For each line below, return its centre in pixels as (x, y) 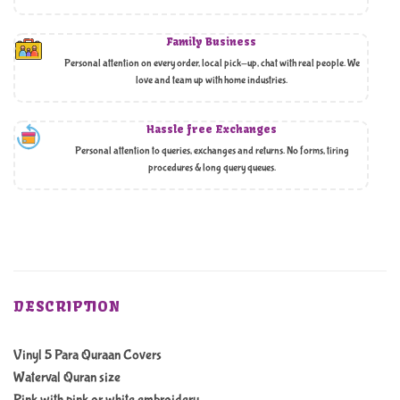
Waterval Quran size (67, 377)
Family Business (212, 41)
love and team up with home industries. (212, 80)
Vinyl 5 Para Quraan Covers (87, 354)
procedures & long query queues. (212, 167)
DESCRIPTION (67, 306)
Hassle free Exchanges (212, 129)
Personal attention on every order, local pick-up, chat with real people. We (212, 63)
